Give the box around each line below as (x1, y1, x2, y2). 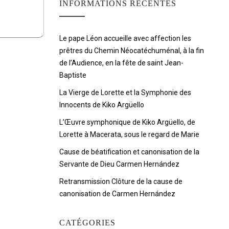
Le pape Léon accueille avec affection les (59, 34, 191, 42)
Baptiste (59, 71, 86, 79)
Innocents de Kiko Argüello (59, 101, 144, 109)
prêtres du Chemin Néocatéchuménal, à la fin (59, 47, 204, 55)
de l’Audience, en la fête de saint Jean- (59, 59, 184, 67)
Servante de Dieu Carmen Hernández (59, 160, 179, 168)
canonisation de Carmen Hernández (59, 190, 175, 198)
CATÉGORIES (59, 218, 116, 227)
